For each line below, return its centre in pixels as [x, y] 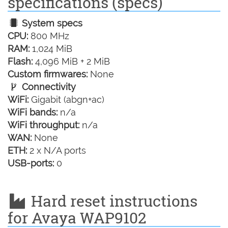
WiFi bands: [33, 112]
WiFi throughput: [44, 125]
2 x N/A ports [56, 151]
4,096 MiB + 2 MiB [71, 62]
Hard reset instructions [112, 201]
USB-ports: [31, 163]
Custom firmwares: [48, 74]
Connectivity [48, 87]
